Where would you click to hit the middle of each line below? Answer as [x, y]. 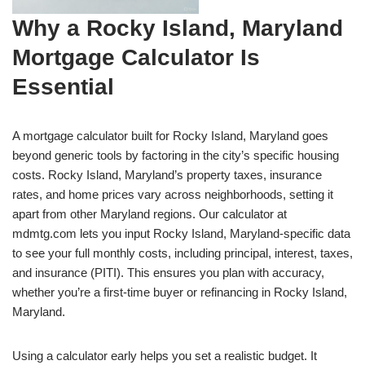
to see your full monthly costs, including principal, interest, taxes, [182, 253]
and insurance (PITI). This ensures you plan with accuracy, [168, 273]
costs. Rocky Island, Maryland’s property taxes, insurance [167, 175]
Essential [63, 87]
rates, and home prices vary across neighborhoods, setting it [173, 194]
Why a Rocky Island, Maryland [178, 28]
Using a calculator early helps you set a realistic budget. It [165, 356]
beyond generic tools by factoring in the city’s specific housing [176, 155]
